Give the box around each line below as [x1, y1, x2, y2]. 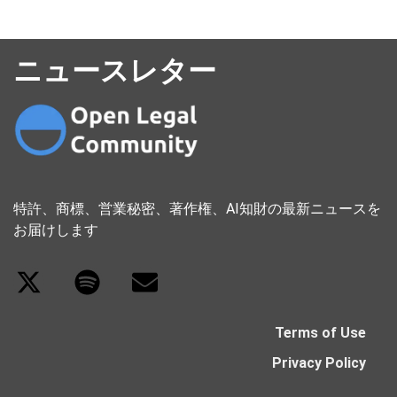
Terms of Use [275, 323, 366, 341]
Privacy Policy [272, 354, 366, 371]
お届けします [13, 221, 98, 238]
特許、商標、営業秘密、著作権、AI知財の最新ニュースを [13, 199, 381, 217]
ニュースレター [13, 53, 216, 88]
